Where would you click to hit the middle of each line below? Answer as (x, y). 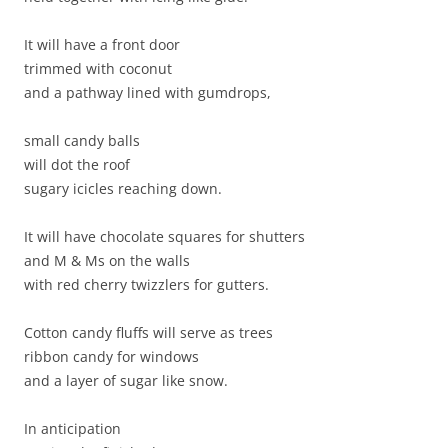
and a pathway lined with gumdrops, (147, 92)
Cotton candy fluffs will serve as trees (148, 332)
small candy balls (82, 140)
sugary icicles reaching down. (123, 188)
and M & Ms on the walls (107, 260)
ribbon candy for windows (111, 356)
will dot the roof (77, 164)
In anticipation (72, 428)
